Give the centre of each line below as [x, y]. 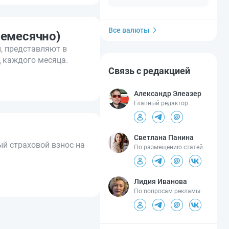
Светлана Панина [164, 137]
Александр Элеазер [168, 93]
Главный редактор [161, 103]
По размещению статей [168, 147]
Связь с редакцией [149, 71]
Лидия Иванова [161, 181]
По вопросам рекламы [167, 191]
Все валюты [129, 30]
